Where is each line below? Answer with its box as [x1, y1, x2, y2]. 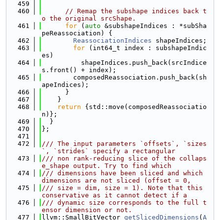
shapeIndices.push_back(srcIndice [42, 59, 207, 66]
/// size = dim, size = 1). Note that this [42, 184, 203, 192]
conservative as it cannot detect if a [42, 192, 187, 199]
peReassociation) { [42, 29, 112, 37]
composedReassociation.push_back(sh [42, 74, 207, 81]
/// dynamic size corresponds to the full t [42, 199, 207, 206]
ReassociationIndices [73, 37, 152, 44]
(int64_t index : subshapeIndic [85, 44, 207, 52]
